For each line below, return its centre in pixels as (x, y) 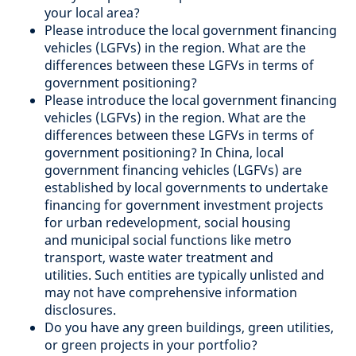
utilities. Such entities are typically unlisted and (184, 275)
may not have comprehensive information (171, 292)
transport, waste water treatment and (159, 257)
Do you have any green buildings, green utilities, (189, 327)
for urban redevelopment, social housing (168, 222)
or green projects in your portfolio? (151, 344)
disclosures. (80, 310)
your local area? (92, 12)
